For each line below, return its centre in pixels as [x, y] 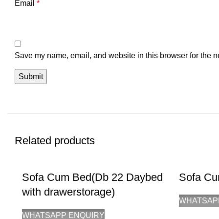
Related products [55, 141]
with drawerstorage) [68, 192]
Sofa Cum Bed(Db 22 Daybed [92, 177]
